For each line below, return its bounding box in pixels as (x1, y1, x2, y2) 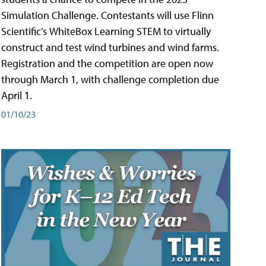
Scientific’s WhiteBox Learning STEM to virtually (1, 24, 211, 38)
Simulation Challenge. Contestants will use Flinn (1, 8, 214, 22)
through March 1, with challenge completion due (1, 72, 219, 86)
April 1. (1, 88, 32, 102)
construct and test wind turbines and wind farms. (1, 40, 219, 54)
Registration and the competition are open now (1, 56, 213, 70)
